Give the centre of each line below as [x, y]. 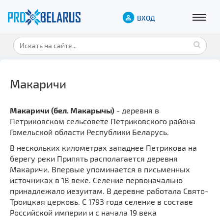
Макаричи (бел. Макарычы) [62, 110]
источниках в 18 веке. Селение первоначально [96, 180]
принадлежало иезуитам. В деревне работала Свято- [109, 191]
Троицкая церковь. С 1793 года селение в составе [101, 201]
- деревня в [137, 110]
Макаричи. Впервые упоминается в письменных [100, 169]
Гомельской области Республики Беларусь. [89, 132]
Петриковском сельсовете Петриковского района [103, 121]
